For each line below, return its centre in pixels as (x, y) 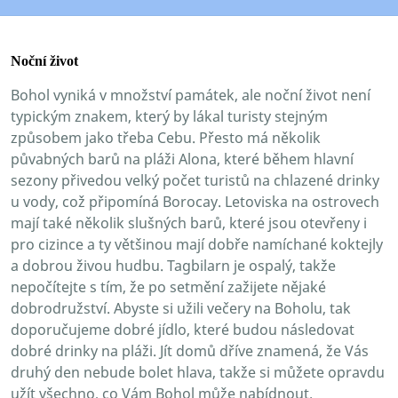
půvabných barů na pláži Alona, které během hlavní (182, 159)
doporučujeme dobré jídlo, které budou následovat (183, 329)
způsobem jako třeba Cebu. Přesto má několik (166, 137)
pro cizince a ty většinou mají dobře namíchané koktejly (197, 244)
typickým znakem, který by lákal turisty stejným (169, 116)
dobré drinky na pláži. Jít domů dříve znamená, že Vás (190, 350)
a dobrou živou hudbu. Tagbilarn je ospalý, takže (173, 265)
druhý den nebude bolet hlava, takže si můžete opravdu (198, 372)
